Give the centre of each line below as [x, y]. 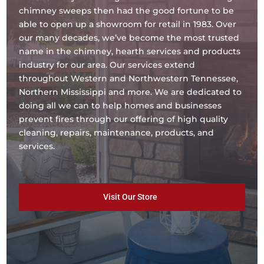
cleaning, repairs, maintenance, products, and [117, 132]
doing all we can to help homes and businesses [121, 105]
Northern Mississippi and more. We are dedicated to [131, 92]
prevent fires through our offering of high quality [124, 119]
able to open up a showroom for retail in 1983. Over [128, 24]
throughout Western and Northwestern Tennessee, [129, 78]
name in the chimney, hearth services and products [130, 51]
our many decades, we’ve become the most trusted [129, 37]
